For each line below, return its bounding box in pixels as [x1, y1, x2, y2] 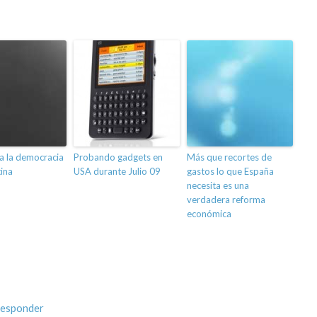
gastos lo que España [187, 166, 274, 178]
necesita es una [187, 180, 249, 192]
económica [187, 208, 231, 220]
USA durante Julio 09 [74, 166, 161, 178]
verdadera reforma [187, 194, 265, 206]
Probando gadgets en [74, 151, 163, 163]
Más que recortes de [187, 151, 272, 163]
